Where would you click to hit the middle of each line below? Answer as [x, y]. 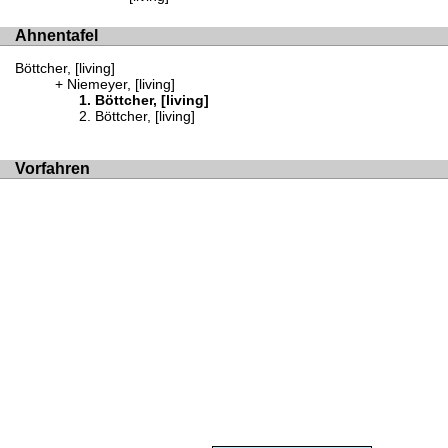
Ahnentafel [56, 35]
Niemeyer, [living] [121, 84]
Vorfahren [52, 168]
